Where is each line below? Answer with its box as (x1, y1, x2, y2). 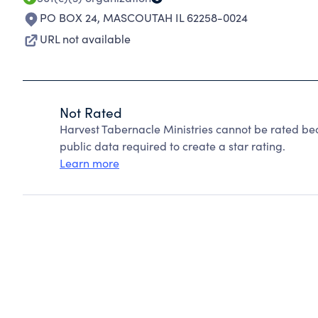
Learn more (60, 155, 119, 170)
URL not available (40, 31, 131, 46)
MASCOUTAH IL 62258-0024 (103, 10, 248, 25)
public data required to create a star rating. (60, 138, 285, 153)
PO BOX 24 (40, 10, 97, 25)
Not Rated (60, 103, 122, 121)
